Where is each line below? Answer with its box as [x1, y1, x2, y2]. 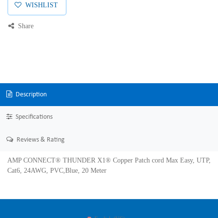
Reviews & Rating [15, 136, 65, 144]
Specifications [14, 113, 53, 121]
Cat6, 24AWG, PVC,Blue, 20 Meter [7, 166, 107, 174]
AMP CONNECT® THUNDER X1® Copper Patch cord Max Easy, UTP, [7, 156, 211, 164]
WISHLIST [25, 1, 58, 9]
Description [14, 91, 47, 98]
